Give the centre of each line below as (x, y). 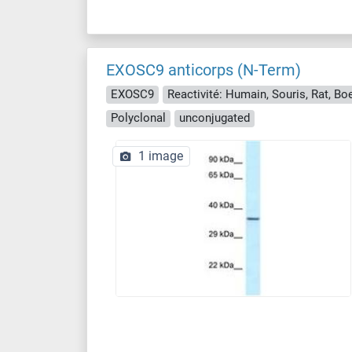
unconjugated (214, 118)
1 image (161, 156)
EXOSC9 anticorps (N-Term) (203, 70)
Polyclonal (138, 118)
